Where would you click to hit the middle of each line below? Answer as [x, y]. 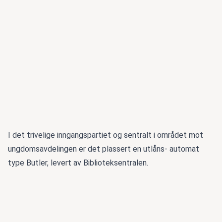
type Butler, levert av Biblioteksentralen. [78, 163]
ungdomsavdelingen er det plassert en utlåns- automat [104, 149]
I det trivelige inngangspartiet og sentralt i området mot [106, 135]
